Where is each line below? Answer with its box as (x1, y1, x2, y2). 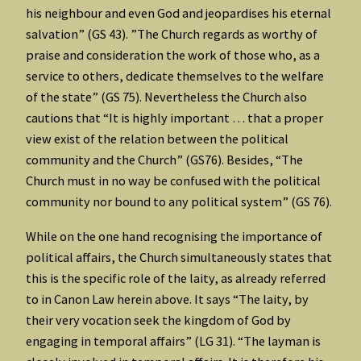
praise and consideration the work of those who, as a (26, 47, 320, 64)
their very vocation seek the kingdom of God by (26, 311, 291, 328)
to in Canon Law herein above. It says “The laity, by (26, 290, 309, 307)
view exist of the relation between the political (26, 131, 288, 147)
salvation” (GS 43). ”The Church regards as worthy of (26, 26, 317, 43)
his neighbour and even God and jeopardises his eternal (26, 5, 331, 22)
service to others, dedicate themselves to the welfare (26, 68, 324, 85)
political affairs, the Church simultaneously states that (26, 248, 332, 265)
